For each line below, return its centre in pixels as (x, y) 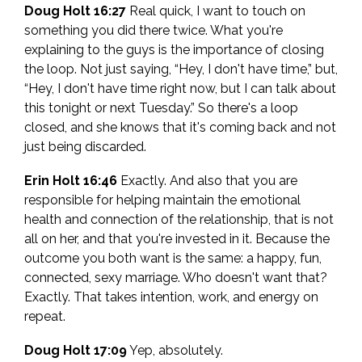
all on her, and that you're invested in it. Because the (177, 239)
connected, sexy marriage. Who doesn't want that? (176, 278)
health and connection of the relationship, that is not (179, 220)
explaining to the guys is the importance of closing (174, 50)
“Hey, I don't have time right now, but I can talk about (180, 89)
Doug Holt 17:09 (76, 351)
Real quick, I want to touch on (216, 11)
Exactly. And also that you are (207, 181)
